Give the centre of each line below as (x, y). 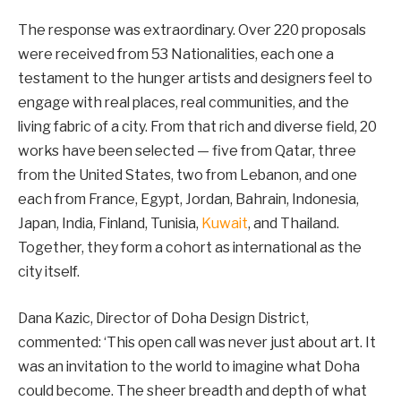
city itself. (49, 272)
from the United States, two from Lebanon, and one (188, 175)
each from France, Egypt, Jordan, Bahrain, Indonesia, (188, 200)
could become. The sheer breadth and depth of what (192, 390)
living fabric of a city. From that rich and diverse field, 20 (197, 127)
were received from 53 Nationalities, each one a (176, 55)
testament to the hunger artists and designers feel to (195, 79)
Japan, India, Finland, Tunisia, (110, 224)
